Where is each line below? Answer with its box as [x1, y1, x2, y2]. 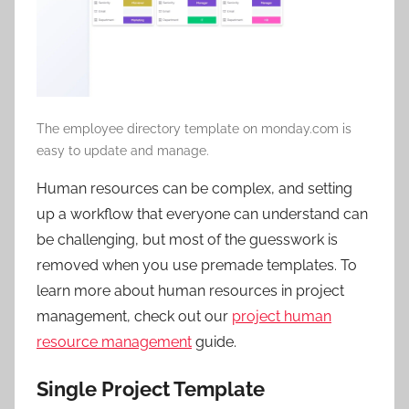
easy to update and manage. [37, 143, 209, 159]
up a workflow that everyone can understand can [37, 205, 368, 224]
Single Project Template [37, 377, 265, 402]
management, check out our [37, 308, 232, 326]
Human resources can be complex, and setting [37, 180, 352, 198]
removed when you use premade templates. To [37, 257, 357, 275]
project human [232, 308, 331, 326]
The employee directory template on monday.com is [37, 121, 351, 137]
